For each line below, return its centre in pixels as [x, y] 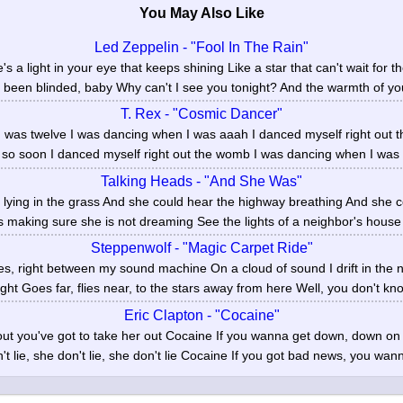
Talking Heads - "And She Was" [201, 181]
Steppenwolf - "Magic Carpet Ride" [201, 248]
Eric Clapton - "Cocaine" [201, 315]
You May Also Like [201, 13]
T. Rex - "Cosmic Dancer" [201, 114]
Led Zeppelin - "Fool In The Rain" [201, 48]
